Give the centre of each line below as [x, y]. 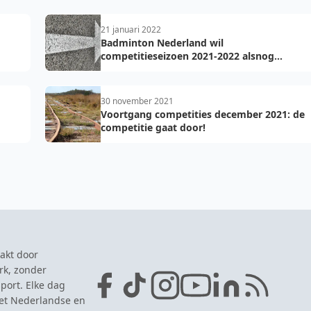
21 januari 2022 [131, 30]
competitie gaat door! [153, 127]
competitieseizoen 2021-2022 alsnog [187, 56]
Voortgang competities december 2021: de [203, 114]
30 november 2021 [137, 101]
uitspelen [123, 69]
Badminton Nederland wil [162, 43]
